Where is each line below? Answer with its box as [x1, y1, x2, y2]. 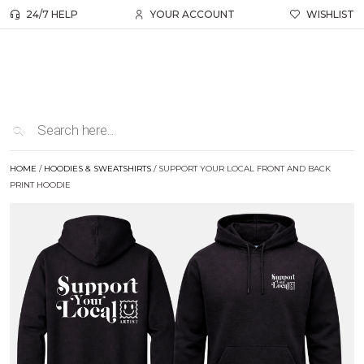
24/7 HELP [26, 8, 78, 20]
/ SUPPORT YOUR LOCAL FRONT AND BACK [151, 163, 331, 175]
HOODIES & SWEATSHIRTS [44, 163, 151, 175]
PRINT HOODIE [10, 180, 71, 191]
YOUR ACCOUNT [149, 8, 235, 20]
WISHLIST [306, 8, 354, 20]
